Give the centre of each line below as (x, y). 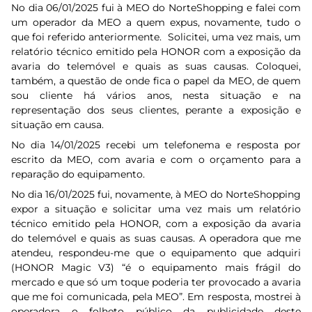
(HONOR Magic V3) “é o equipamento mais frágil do (156, 267)
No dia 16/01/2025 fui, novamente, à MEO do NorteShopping (156, 194)
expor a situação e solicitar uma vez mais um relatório (156, 209)
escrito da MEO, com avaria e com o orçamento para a (156, 159)
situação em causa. (57, 125)
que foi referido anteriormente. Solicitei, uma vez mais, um (156, 37)
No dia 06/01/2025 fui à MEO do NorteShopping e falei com (156, 8)
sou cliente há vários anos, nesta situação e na (156, 95)
